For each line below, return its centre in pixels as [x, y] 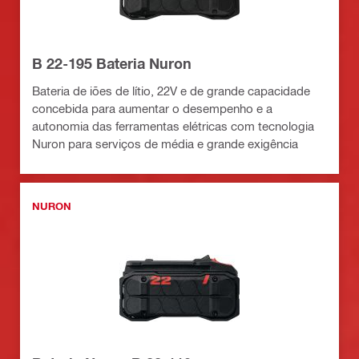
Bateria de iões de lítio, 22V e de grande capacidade [171, 90]
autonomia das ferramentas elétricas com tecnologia [173, 125]
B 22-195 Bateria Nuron [112, 63]
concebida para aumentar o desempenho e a [152, 108]
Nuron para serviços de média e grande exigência [165, 143]
